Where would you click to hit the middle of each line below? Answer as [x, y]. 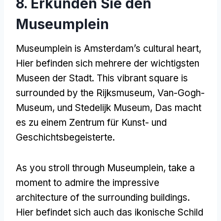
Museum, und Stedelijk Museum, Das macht [109, 108]
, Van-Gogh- [179, 93]
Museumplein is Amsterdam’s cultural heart [107, 48]
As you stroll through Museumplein [90, 168]
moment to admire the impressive [88, 183]
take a [182, 168]
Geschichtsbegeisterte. [65, 137]
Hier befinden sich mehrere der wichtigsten [108, 63]
